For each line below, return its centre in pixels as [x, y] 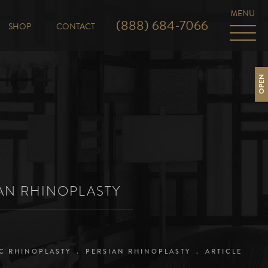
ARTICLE [223, 251]
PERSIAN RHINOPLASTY [138, 251]
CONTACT [76, 27]
